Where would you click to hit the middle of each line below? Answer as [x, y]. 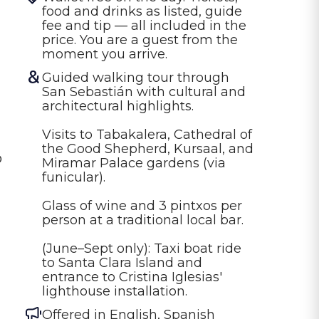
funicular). [74, 177]
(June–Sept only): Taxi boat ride [143, 248]
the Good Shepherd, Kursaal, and [150, 148]
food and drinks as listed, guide [144, 11]
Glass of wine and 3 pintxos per [144, 205]
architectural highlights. [118, 106]
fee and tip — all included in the [146, 25]
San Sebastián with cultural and [146, 91]
